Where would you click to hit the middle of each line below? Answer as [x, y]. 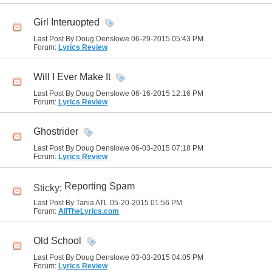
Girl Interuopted [66, 22]
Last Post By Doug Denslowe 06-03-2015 [103, 148]
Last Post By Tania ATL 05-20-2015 [92, 203]
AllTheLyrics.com [89, 211]
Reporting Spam [100, 186]
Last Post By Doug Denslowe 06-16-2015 [103, 93]
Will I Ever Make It [72, 77]
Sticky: [49, 188]
